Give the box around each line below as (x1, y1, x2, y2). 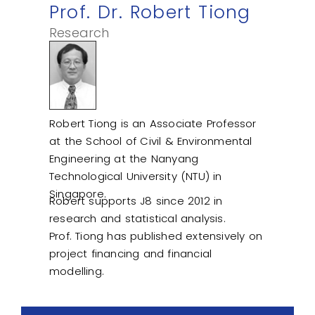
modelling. (49, 263, 104, 278)
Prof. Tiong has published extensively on (49, 228, 262, 243)
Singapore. (49, 186, 106, 201)
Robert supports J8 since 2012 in (49, 193, 223, 208)
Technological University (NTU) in (49, 168, 222, 184)
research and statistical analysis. (49, 210, 226, 226)
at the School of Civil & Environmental (49, 133, 252, 148)
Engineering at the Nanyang (49, 150, 199, 166)
